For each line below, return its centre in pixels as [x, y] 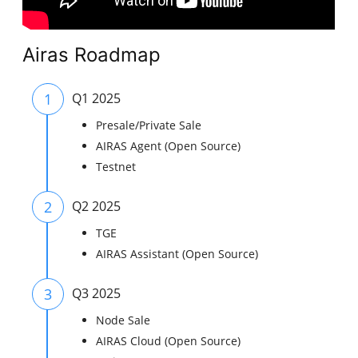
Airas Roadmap [92, 55]
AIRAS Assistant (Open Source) [177, 254]
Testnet [116, 167]
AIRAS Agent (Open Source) [169, 146]
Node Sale [123, 320]
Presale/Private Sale [149, 125]
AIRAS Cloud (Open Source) [169, 341]
